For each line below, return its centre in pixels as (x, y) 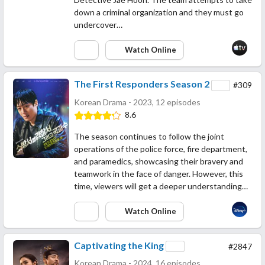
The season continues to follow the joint (149, 136)
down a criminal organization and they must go (159, 12)
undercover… (98, 24)
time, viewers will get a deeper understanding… (161, 186)
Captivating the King (119, 245)
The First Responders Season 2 (142, 84)
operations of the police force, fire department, (161, 148)
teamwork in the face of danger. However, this (159, 173)
